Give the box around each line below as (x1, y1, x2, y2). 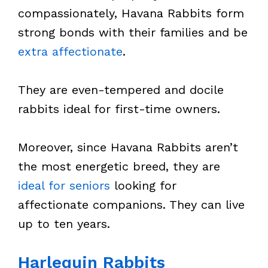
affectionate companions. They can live (18, 197, 245, 212)
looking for (110, 178, 176, 193)
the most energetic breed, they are (18, 159, 220, 173)
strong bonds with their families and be (18, 25, 248, 39)
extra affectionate (18, 44, 123, 59)
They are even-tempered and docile (18, 83, 224, 97)
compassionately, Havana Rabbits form (18, 6, 244, 20)
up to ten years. (18, 217, 118, 231)
